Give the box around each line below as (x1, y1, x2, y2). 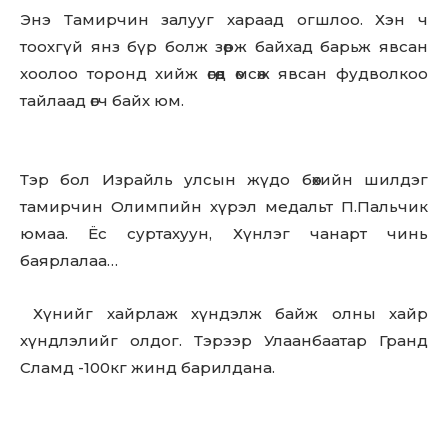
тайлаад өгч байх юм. (20, 91, 184, 110)
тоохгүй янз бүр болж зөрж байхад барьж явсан (20, 37, 428, 56)
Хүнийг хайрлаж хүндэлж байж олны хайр (20, 304, 428, 323)
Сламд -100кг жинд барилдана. (20, 358, 275, 377)
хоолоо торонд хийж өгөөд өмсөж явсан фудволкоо (20, 64, 428, 83)
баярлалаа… (20, 251, 118, 270)
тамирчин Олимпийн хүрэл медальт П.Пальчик (20, 197, 428, 216)
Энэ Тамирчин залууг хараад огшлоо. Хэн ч (20, 10, 428, 29)
